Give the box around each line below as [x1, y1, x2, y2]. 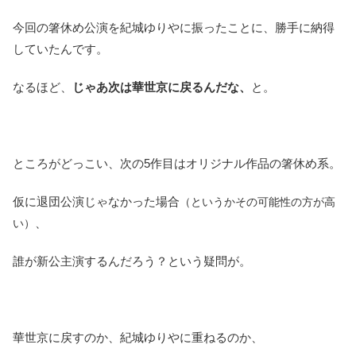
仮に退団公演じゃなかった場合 [13, 194, 180, 208]
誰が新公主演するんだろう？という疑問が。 [13, 253, 251, 268]
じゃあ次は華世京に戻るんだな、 [72, 79, 251, 94]
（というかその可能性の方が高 [180, 195, 335, 208]
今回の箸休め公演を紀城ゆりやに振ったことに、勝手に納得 [13, 20, 335, 34]
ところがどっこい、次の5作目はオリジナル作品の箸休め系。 [13, 156, 341, 170]
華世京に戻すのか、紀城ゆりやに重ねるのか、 [13, 330, 263, 344]
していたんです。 [13, 41, 108, 56]
